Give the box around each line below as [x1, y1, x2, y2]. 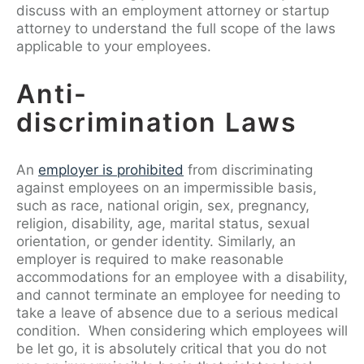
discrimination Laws [16, 106, 297, 138]
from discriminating [184, 162, 313, 178]
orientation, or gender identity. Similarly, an [16, 233, 296, 249]
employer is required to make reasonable [16, 251, 284, 267]
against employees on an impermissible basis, [16, 180, 317, 196]
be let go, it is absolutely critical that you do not [16, 340, 327, 357]
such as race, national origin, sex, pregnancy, [16, 197, 310, 214]
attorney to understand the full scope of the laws [16, 20, 336, 37]
